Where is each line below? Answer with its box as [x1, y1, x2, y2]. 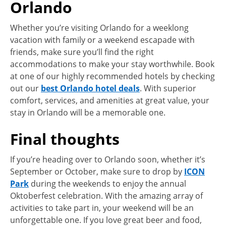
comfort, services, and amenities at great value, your [10, 94, 209, 106]
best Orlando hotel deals [41, 82, 140, 94]
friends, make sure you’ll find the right [10, 46, 154, 58]
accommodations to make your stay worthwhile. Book [10, 58, 214, 70]
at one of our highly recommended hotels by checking [10, 70, 215, 82]
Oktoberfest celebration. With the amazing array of [10, 190, 203, 201]
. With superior [140, 82, 196, 94]
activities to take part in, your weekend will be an [10, 202, 194, 213]
